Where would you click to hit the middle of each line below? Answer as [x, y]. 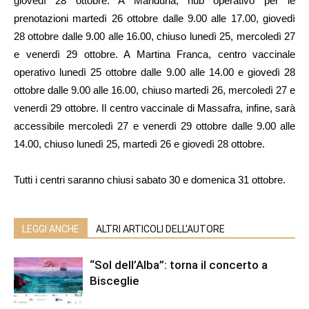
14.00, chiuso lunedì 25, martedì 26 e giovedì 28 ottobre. [139, 143]
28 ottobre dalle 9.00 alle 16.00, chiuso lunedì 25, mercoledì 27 [154, 36]
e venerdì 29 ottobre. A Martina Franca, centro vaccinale [154, 54]
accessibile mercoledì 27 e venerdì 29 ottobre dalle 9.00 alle [154, 126]
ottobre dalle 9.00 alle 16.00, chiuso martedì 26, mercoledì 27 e [154, 90]
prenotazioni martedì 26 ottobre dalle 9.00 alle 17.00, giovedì [154, 18]
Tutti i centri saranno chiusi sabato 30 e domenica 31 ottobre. [150, 179]
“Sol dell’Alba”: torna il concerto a [179, 265]
